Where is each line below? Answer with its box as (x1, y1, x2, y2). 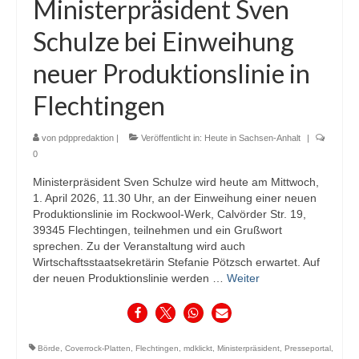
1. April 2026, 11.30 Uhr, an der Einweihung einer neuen (33, 192, 317, 205)
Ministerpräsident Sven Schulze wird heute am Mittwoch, (33, 175, 319, 189)
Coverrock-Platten (65, 344, 131, 353)
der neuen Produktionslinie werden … (33, 272, 227, 285)
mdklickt (184, 344, 212, 353)
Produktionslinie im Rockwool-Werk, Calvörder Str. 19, (33, 208, 306, 221)
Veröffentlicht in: (139, 133, 204, 143)
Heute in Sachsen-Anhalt (204, 133, 301, 143)
